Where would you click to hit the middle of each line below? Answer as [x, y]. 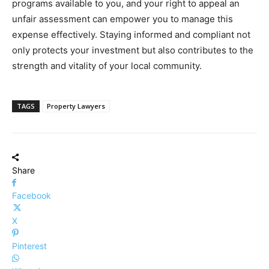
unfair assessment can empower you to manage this [122, 19]
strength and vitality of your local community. [107, 66]
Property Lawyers [76, 106]
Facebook [32, 196]
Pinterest [29, 246]
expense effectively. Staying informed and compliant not [131, 35]
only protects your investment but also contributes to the [133, 50]
